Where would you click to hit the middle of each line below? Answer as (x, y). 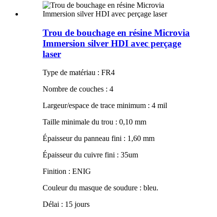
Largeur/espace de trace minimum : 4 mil (105, 106)
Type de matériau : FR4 (79, 73)
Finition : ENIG (67, 171)
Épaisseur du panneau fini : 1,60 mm (99, 139)
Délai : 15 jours (66, 204)
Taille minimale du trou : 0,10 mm (94, 122)
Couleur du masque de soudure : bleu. (101, 188)
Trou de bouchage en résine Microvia (116, 32)
